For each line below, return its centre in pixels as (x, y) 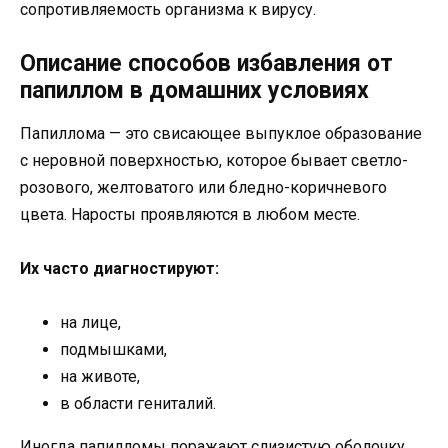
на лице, (90, 323)
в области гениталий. (138, 404)
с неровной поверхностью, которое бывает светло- (214, 161)
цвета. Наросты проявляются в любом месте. (190, 215)
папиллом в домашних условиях (194, 91)
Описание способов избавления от (206, 64)
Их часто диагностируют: (119, 269)
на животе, (100, 377)
